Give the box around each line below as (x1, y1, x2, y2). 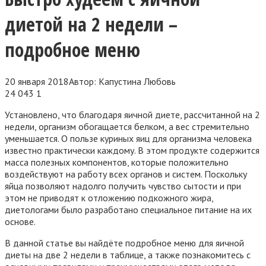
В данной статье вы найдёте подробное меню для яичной (5, 236, 244, 249)
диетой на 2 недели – (5, 11, 178, 37)
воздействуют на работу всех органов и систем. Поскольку (5, 167, 247, 180)
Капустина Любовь (99, 75, 176, 87)
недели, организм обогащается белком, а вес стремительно (5, 120, 249, 132)
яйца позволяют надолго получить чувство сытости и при (5, 179, 241, 192)
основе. (5, 215, 36, 227)
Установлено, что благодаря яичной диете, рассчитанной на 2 (5, 108, 260, 121)
